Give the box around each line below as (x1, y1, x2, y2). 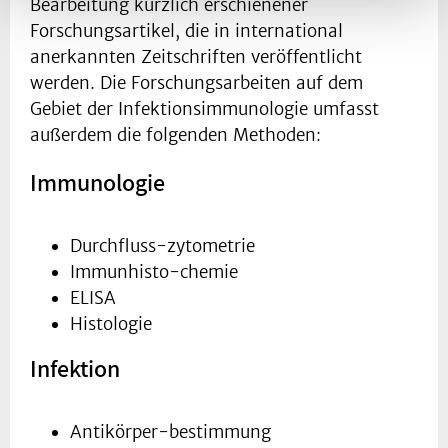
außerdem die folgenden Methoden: (30, 124, 321, 147)
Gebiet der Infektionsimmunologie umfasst (30, 98, 379, 121)
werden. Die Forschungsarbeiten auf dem (30, 72, 363, 95)
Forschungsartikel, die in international (30, 20, 343, 43)
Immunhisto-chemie (70, 261, 238, 284)
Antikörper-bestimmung (70, 421, 271, 444)
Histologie (70, 313, 152, 336)
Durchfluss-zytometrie (70, 235, 255, 258)
